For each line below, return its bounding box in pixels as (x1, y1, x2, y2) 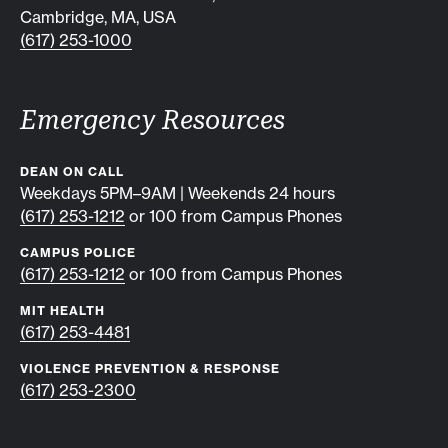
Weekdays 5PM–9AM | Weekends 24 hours (20, 183, 335, 203)
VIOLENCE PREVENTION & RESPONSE (20, 361, 280, 376)
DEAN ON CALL (20, 164, 124, 179)
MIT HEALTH (20, 303, 105, 318)
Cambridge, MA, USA (20, 7, 176, 27)
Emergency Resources (20, 105, 285, 135)
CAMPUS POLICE (20, 245, 136, 260)
